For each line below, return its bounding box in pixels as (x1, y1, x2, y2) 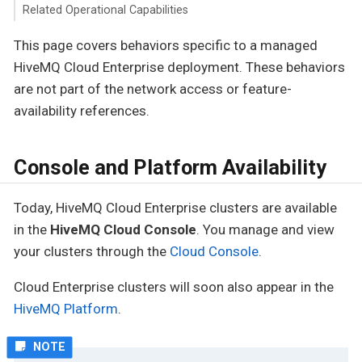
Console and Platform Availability (14, 155, 326, 180)
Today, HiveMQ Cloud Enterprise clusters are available (14, 200, 337, 216)
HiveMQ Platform (14, 301, 118, 317)
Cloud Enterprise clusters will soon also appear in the (14, 279, 334, 295)
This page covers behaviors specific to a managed (14, 36, 318, 53)
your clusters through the (14, 243, 170, 259)
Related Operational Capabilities (22, 3, 188, 17)
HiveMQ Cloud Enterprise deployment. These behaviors (14, 58, 345, 75)
